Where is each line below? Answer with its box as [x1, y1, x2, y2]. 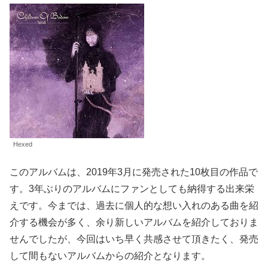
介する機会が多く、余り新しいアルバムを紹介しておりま [10, 217, 258, 227]
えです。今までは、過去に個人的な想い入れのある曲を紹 [10, 200, 258, 211]
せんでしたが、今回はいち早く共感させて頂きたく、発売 [10, 233, 258, 244]
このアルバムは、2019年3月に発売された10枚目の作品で [10, 166, 258, 177]
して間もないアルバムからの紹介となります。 [10, 250, 211, 261]
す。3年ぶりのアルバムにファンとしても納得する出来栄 [10, 183, 254, 194]
